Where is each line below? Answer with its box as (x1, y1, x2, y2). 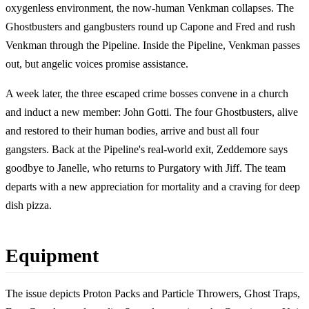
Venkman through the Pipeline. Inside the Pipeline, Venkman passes (6, 39, 300, 51)
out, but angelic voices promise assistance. (6, 57, 188, 70)
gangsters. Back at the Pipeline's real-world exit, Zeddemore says (6, 143, 288, 155)
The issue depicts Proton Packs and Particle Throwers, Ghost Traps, (6, 287, 300, 299)
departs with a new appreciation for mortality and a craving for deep (6, 180, 300, 192)
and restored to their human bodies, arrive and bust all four (6, 124, 259, 137)
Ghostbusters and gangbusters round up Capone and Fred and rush (6, 20, 295, 32)
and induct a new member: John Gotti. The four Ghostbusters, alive (6, 106, 298, 118)
